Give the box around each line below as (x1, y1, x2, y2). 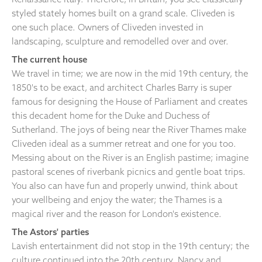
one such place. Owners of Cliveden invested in (12, 22, 204, 33)
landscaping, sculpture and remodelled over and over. (12, 36, 229, 47)
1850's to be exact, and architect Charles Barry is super (12, 82, 232, 94)
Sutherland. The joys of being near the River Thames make (12, 124, 246, 136)
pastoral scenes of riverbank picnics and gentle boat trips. (12, 166, 246, 178)
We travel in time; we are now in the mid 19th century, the (12, 68, 248, 80)
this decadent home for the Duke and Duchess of (12, 110, 210, 122)
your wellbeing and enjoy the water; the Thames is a (12, 194, 222, 206)
